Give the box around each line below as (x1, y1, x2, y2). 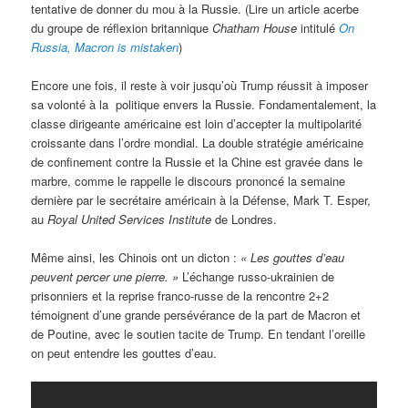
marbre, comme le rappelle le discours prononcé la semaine (31, 172, 346, 190)
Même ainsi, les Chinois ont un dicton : (31, 249, 241, 267)
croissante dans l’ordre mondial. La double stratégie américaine (31, 134, 364, 152)
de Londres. (211, 210, 278, 229)
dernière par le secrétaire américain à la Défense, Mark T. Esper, (31, 191, 372, 209)
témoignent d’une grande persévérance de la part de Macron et (31, 306, 362, 324)
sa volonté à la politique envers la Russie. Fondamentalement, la (31, 96, 377, 114)
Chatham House (212, 19, 298, 37)
